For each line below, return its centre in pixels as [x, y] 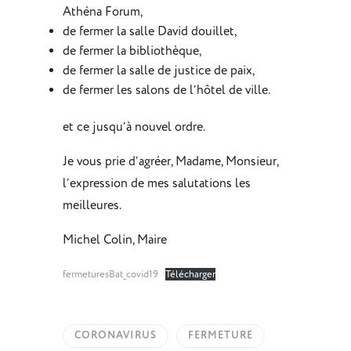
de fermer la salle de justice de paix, [158, 71]
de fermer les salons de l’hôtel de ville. [166, 90]
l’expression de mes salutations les [156, 184]
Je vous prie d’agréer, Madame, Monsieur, [170, 162]
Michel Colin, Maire [114, 240]
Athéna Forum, [102, 12]
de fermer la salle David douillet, [149, 32]
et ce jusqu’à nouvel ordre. [134, 127]
